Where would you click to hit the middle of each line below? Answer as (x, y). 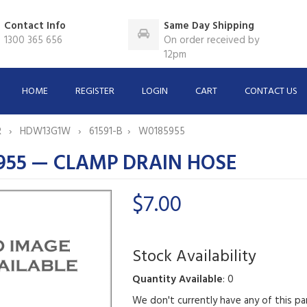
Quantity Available (177, 279)
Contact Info (35, 26)
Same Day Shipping (209, 26)
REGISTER (95, 91)
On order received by (212, 40)
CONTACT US (271, 91)
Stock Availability (194, 257)
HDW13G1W (46, 131)
